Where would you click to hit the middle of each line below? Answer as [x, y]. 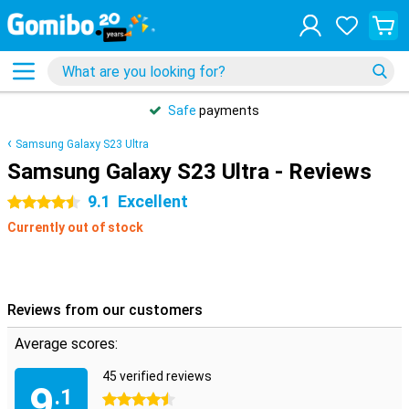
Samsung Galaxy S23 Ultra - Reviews [189, 172]
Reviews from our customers [105, 310]
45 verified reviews [157, 376]
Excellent [153, 201]
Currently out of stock [75, 227]
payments [228, 110]
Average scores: [66, 344]
